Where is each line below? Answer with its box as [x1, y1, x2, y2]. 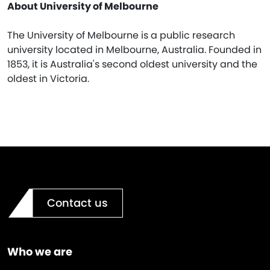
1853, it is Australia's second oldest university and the [7, 57, 257, 71]
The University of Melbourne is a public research [7, 28, 235, 42]
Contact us [47, 195, 108, 210]
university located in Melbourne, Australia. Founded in [7, 42, 262, 57]
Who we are [7, 243, 72, 259]
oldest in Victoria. [7, 71, 89, 86]
